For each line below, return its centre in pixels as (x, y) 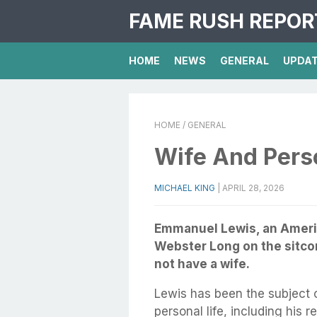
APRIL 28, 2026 (253, 188)
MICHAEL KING (185, 188)
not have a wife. (202, 264)
